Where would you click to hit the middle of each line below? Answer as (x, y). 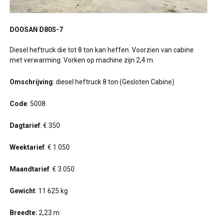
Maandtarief (30, 169)
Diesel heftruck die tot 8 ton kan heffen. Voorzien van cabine (102, 50)
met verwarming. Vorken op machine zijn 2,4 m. (83, 60)
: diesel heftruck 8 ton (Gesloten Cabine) (114, 82)
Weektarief (27, 147)
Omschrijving (31, 82)
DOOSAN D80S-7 (36, 30)
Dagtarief (25, 125)
